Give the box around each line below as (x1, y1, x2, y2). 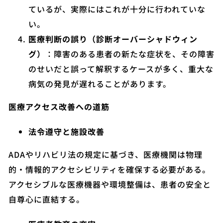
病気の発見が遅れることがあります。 (28, 78, 171, 90)
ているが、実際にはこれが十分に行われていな (28, 3, 206, 15)
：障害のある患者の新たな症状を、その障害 (45, 48, 215, 60)
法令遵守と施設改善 (28, 125, 105, 137)
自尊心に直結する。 (8, 193, 85, 205)
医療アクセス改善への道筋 (8, 101, 110, 112)
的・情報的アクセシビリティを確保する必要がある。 (8, 163, 211, 175)
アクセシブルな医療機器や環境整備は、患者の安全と (8, 178, 211, 190)
